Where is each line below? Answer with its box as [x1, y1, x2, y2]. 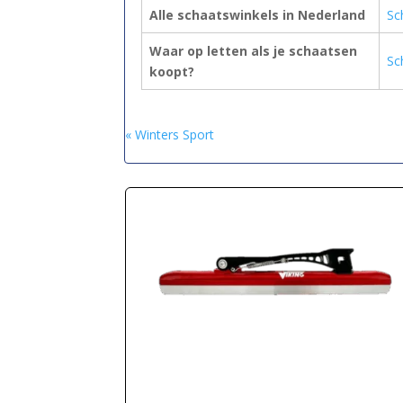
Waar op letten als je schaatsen [149, 41, 357, 59]
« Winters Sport [125, 125, 214, 143]
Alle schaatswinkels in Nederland [149, 5, 365, 23]
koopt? [149, 62, 194, 80]
